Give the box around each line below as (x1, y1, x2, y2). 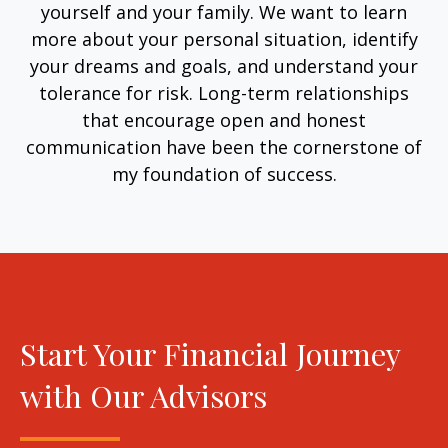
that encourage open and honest (82, 107, 366, 132)
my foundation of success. (111, 161, 337, 186)
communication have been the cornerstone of (26, 134, 422, 159)
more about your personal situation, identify (30, 26, 418, 51)
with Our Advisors (20, 374, 267, 416)
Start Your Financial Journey (20, 332, 400, 374)
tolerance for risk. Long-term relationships (39, 80, 409, 105)
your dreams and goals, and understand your (30, 53, 418, 78)
